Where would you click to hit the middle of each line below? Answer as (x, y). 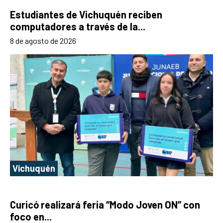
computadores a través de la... (78, 27)
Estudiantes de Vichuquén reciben (86, 15)
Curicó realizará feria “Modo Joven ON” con (105, 205)
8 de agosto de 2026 (43, 41)
